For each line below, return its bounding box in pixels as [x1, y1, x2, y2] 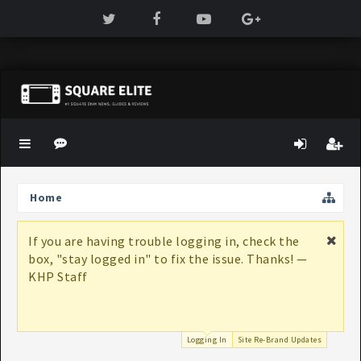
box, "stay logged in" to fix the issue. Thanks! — [28, 251, 308, 267]
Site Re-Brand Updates [237, 334, 322, 345]
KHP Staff [28, 268, 88, 284]
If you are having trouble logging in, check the [28, 233, 300, 249]
